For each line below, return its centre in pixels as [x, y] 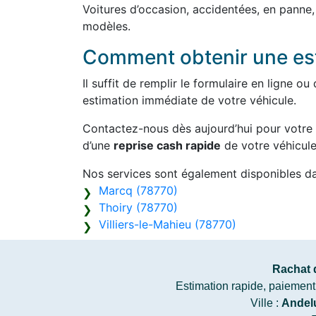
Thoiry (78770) [138, 207]
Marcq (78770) [138, 190]
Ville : [266, 303]
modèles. [107, 26]
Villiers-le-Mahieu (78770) [168, 224]
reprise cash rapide [167, 145]
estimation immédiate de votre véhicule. [189, 100]
